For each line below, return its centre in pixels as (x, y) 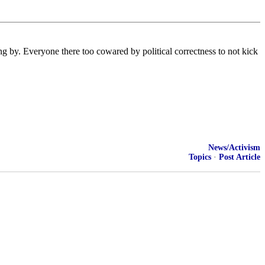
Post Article (240, 157)
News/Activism (234, 148)
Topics (200, 157)
